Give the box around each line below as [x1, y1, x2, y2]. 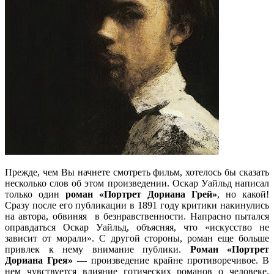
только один [5, 188, 65, 199]
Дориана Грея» [5, 254, 73, 265]
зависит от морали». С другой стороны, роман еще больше [5, 232, 269, 243]
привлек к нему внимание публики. [5, 243, 190, 254]
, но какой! [217, 188, 269, 199]
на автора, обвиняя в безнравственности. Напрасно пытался [5, 210, 269, 221]
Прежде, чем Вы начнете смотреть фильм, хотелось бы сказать [5, 166, 269, 177]
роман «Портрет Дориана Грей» [65, 188, 217, 199]
